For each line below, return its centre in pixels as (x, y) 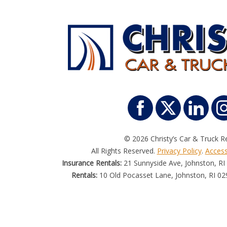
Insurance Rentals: (92, 163)
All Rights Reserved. (124, 151)
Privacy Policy (179, 151)
